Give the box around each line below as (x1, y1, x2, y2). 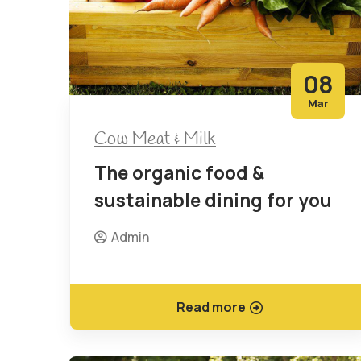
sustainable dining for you (94, 187, 332, 214)
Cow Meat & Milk (94, 127, 216, 152)
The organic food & (94, 160, 264, 186)
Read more (176, 298, 246, 317)
